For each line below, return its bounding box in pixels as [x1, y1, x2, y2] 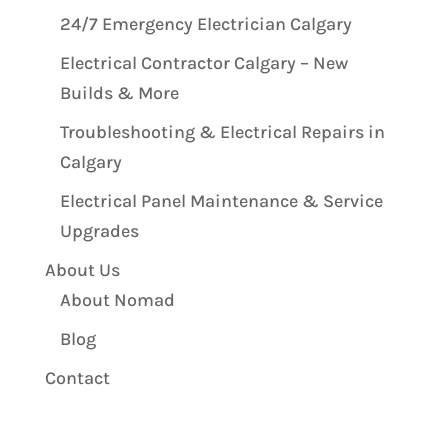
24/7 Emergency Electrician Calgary [59, 12, 352, 35]
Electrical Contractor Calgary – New [59, 51, 348, 74]
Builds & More [59, 81, 179, 104]
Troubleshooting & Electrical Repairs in [59, 120, 385, 143]
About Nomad [59, 288, 175, 311]
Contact [44, 366, 110, 389]
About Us [44, 258, 120, 281]
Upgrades [59, 219, 139, 242]
